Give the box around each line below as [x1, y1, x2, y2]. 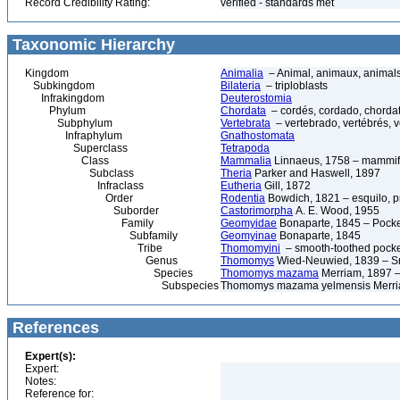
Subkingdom [25, 79, 95, 92]
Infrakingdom [25, 92, 104, 104]
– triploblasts [261, 79, 328, 92]
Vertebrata [221, 117, 271, 129]
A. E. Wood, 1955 [293, 204, 379, 217]
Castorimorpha [221, 204, 293, 217]
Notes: [25, 375, 56, 387]
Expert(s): [25, 350, 76, 362]
